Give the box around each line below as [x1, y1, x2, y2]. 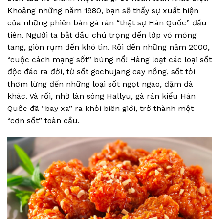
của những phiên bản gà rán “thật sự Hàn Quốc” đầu [7, 18, 207, 28]
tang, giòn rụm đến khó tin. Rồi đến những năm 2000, [7, 43, 210, 52]
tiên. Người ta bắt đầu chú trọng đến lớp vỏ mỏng [7, 30, 197, 40]
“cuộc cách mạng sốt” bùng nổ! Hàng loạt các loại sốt [7, 55, 212, 65]
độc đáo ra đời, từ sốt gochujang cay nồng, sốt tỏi [7, 67, 195, 77]
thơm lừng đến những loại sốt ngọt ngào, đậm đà [7, 79, 193, 89]
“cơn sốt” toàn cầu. [7, 116, 80, 126]
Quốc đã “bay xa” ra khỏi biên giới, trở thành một [7, 104, 194, 113]
